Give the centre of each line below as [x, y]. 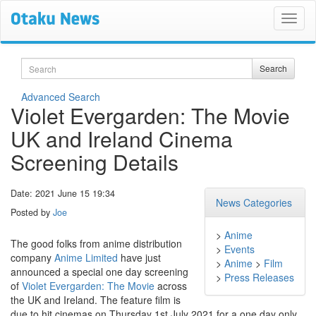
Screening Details [95, 162]
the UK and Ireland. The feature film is [96, 300]
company [32, 258]
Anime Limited [86, 258]
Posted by [32, 212]
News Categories [254, 202]
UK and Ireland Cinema [122, 139]
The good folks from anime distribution [96, 244]
